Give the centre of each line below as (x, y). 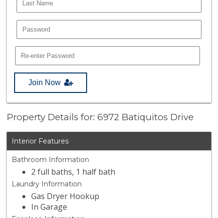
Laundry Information (47, 184)
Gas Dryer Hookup (65, 196)
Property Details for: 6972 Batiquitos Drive (100, 117)
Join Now (45, 82)
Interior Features (40, 141)
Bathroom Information (51, 160)
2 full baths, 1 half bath (73, 172)
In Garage (49, 207)
